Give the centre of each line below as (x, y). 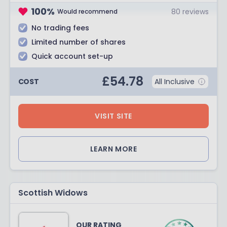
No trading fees (60, 28)
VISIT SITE (113, 116)
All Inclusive (175, 82)
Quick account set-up (72, 56)
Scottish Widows (53, 193)
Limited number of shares (78, 42)
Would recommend (88, 11)
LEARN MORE (113, 149)
